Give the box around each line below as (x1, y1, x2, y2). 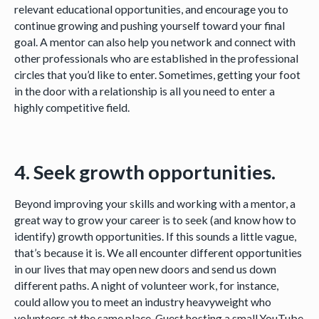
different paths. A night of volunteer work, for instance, (14, 278, 278, 293)
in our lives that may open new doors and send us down (14, 262, 276, 276)
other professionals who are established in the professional (14, 51, 298, 66)
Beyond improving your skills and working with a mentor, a (14, 197, 296, 211)
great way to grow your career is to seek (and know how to (14, 213, 296, 227)
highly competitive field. (14, 100, 132, 115)
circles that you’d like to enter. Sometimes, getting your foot (14, 68, 300, 82)
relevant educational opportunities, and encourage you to (14, 2, 288, 16)
